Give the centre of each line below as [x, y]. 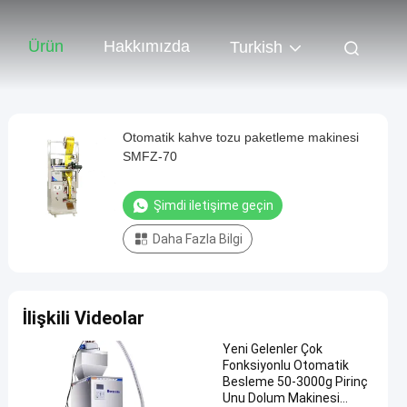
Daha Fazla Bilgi [198, 239]
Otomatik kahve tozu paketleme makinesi [241, 137]
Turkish [256, 48]
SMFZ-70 [150, 156]
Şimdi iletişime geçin [213, 205]
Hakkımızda [147, 47]
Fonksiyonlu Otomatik [286, 365]
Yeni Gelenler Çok [273, 349]
